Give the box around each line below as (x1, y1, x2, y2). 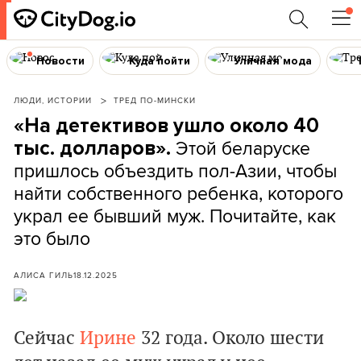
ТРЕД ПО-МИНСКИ (114, 94, 196, 106)
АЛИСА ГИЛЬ (14, 269, 73, 280)
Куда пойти (128, 53, 190, 68)
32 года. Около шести (136, 327, 324, 350)
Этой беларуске (176, 135, 310, 161)
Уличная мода (234, 53, 313, 68)
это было (14, 225, 90, 251)
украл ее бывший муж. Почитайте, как (14, 202, 336, 229)
